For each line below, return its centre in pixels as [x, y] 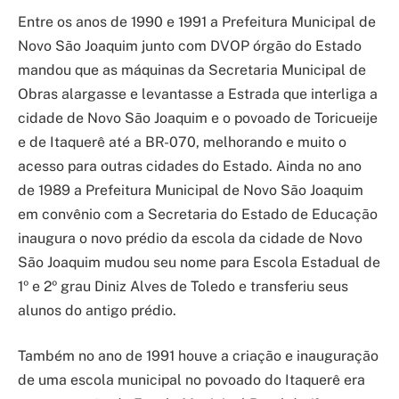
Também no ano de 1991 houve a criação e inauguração [198, 356]
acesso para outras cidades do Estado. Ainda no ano [190, 166]
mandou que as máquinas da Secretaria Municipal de [192, 69]
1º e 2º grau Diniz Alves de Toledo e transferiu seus [183, 286]
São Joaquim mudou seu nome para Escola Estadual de [199, 262]
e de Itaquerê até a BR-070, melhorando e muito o [182, 142]
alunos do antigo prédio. [97, 310]
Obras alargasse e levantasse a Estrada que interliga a [198, 94]
